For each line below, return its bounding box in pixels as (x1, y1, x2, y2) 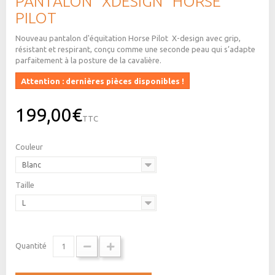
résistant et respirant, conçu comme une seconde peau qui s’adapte (15, 44, 255, 53)
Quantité (15, 241, 47, 250)
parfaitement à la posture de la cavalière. (15, 55, 161, 64)
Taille (15, 180, 36, 189)
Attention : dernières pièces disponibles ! (21, 76, 184, 85)
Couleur (15, 142, 45, 151)
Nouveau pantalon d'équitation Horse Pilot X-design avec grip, (15, 33, 241, 42)
